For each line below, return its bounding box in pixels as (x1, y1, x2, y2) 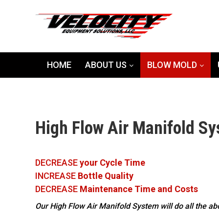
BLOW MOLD (147, 60, 197, 70)
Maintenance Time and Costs (78, 184, 198, 194)
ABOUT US (85, 60, 127, 70)
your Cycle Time (78, 157, 145, 168)
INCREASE (35, 171, 76, 181)
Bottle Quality (76, 171, 133, 181)
